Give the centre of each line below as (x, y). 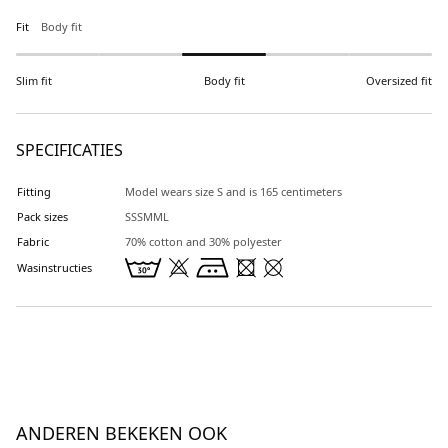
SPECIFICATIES (69, 150)
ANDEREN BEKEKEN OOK (121, 433)
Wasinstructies (54, 267)
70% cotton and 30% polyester (203, 241)
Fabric (33, 241)
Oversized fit (399, 80)
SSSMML (147, 216)
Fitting (34, 191)
